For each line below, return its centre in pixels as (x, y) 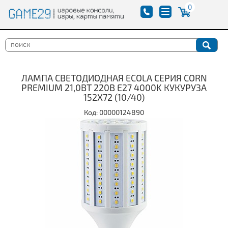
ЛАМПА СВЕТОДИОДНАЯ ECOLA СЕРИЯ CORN (114, 78)
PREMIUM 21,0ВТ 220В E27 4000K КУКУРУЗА (114, 87)
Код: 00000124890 (114, 112)
